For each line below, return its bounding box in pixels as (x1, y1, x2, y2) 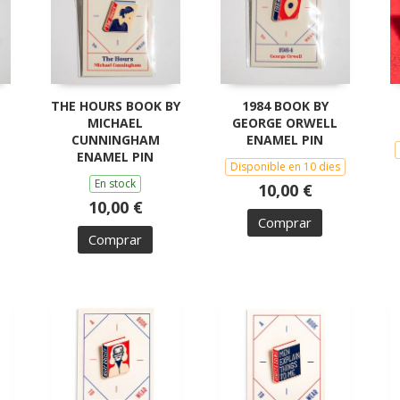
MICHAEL (87, 113, 143, 131)
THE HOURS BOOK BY (50, 96, 180, 114)
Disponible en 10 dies (229, 158, 340, 174)
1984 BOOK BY (241, 96, 329, 114)
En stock (95, 175, 136, 191)
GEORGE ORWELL (232, 113, 337, 131)
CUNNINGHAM (71, 130, 160, 148)
